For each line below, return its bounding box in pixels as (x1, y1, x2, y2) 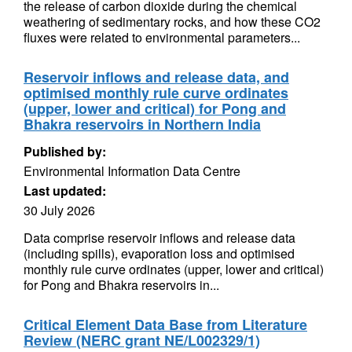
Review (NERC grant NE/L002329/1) (24, 330, 260, 350)
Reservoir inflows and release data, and (24, 67, 289, 87)
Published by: (24, 142, 106, 160)
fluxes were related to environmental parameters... (24, 28, 300, 46)
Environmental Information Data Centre (24, 162, 240, 180)
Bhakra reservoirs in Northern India (24, 114, 261, 134)
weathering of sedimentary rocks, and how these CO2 (24, 13, 321, 31)
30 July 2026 (24, 201, 95, 219)
